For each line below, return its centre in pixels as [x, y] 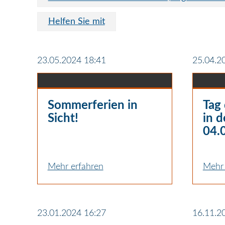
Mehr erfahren [75, 166]
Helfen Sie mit [76, 21]
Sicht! [63, 118]
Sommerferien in [92, 105]
